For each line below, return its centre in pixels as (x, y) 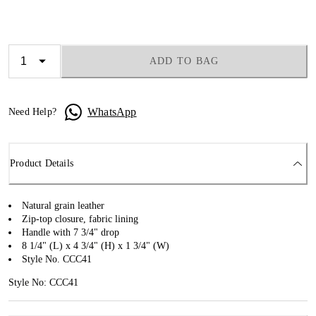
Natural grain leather (63, 205)
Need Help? (32, 112)
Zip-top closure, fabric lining (80, 219)
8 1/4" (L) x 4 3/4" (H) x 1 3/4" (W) (96, 245)
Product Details (42, 164)
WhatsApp (112, 111)
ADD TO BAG (184, 61)
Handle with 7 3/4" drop (71, 232)
